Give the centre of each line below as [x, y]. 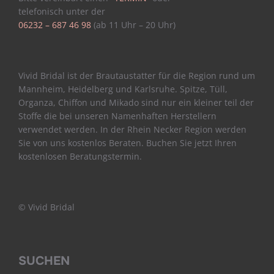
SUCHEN [44, 261]
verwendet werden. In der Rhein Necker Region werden [132, 130]
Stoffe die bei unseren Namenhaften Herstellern [117, 116]
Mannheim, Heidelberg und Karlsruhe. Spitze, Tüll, [123, 89]
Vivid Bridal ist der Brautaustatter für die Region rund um [137, 76]
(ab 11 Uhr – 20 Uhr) [133, 25]
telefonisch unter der [62, 12]
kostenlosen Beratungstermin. [80, 157]
